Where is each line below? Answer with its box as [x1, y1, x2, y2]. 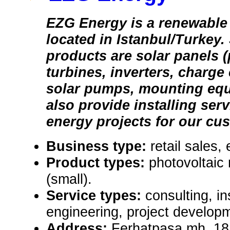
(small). [46, 171, 92, 187]
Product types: [46, 155, 149, 171]
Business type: [46, 138, 150, 155]
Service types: [46, 187, 145, 204]
